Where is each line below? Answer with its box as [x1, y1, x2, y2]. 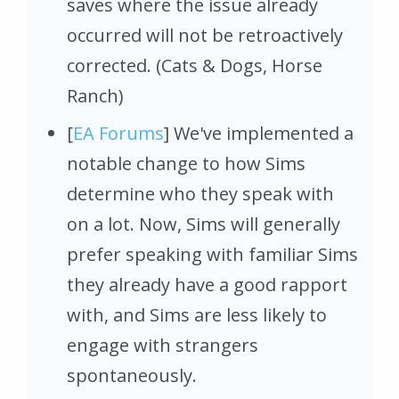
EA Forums [73, 120, 164, 145]
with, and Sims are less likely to [67, 302, 327, 327]
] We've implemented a [164, 120, 354, 145]
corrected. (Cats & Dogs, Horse [67, 53, 322, 77]
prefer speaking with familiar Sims [67, 241, 358, 266]
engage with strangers [67, 332, 258, 357]
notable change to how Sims [67, 151, 305, 175]
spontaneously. [67, 362, 197, 387]
